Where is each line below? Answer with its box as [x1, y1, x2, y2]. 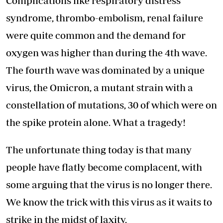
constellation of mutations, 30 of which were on [6, 99, 217, 111]
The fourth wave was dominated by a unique [6, 64, 205, 76]
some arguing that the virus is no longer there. [6, 179, 212, 191]
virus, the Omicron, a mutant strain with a [6, 82, 193, 94]
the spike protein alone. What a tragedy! [6, 116, 186, 128]
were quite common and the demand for [6, 29, 186, 41]
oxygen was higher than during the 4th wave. [6, 47, 207, 59]
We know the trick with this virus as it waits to [6, 196, 212, 208]
